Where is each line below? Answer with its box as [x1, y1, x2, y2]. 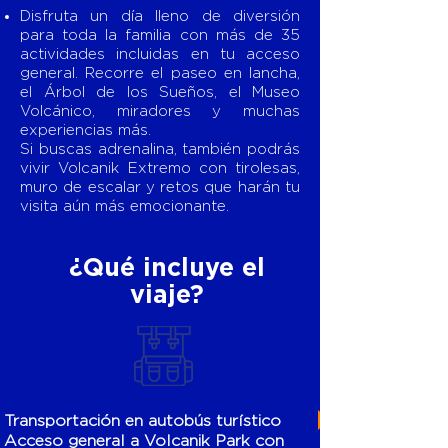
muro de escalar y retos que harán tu [20, 180, 300, 195]
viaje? [129, 283, 204, 308]
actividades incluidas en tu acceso [20, 47, 300, 62]
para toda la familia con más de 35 [20, 28, 300, 43]
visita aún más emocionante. [20, 199, 229, 214]
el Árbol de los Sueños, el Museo [20, 85, 300, 100]
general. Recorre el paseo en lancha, [20, 66, 300, 81]
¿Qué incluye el [68, 256, 265, 281]
